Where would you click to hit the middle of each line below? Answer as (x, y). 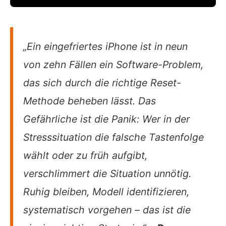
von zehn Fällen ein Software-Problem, (113, 65)
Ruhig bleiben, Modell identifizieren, (106, 192)
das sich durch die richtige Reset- (102, 83)
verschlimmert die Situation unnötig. (107, 174)
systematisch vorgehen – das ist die (107, 210)
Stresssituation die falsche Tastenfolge (114, 137)
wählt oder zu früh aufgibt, (85, 156)
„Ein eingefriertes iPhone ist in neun (105, 47)
